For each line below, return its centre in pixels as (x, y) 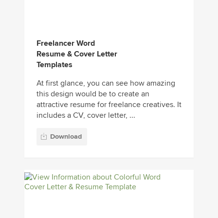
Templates (54, 65)
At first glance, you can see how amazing (106, 83)
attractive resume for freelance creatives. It (109, 105)
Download (66, 136)
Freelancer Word (66, 44)
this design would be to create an (93, 94)
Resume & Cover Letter (77, 54)
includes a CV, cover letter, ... (86, 116)
